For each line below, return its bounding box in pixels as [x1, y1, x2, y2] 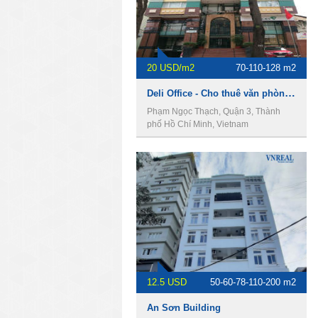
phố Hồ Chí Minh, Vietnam [147, 119, 248, 129]
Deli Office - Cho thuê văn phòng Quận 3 [285, 87, 295, 99]
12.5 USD [147, 277, 187, 287]
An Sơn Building [147, 302, 221, 313]
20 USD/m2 [147, 62, 194, 73]
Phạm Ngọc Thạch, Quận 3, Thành [147, 106, 280, 116]
